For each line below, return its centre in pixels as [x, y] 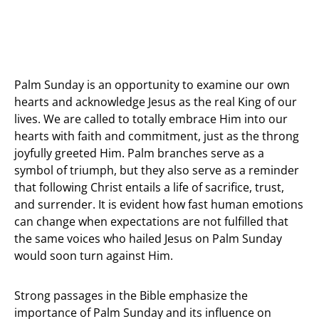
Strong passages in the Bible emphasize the [131, 295]
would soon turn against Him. [94, 255]
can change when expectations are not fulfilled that [151, 221]
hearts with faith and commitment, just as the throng [157, 136]
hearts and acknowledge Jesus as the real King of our [156, 101]
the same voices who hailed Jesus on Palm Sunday [148, 238]
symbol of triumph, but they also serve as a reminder [157, 170]
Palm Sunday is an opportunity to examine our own [152, 84]
